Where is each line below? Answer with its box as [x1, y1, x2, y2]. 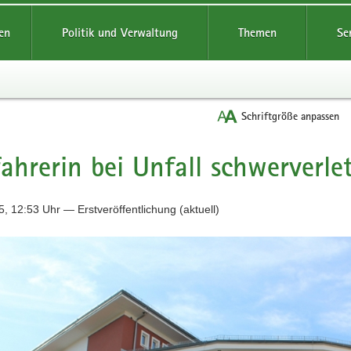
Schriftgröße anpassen [241, 109, 339, 123]
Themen [237, 25, 277, 40]
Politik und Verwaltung [61, 25, 178, 40]
